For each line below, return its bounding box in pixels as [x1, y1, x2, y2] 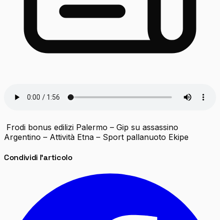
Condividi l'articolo [4, 152, 73, 163]
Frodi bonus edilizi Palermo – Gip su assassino [4, 122, 178, 132]
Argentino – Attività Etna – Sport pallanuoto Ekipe [4, 132, 189, 142]
